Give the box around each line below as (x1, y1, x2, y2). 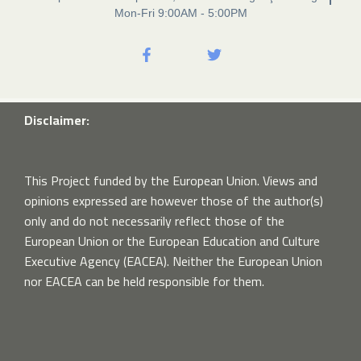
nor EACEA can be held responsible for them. (24, 268, 264, 293)
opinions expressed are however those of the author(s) (24, 188, 323, 213)
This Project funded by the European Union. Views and (24, 168, 317, 193)
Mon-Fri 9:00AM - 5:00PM (114, 6, 247, 20)
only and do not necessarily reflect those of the (24, 208, 284, 233)
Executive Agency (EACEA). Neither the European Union (24, 248, 322, 273)
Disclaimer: (24, 107, 89, 132)
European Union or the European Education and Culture (24, 228, 320, 253)
